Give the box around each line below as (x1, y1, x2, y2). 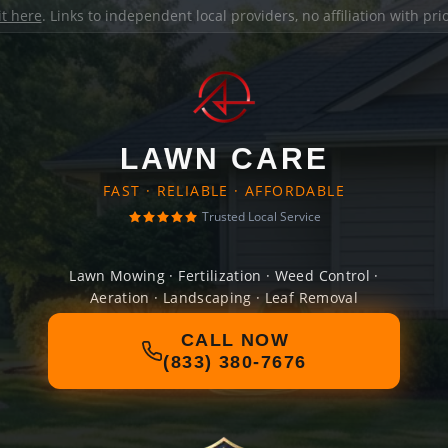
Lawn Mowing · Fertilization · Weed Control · (69, 266, 379, 285)
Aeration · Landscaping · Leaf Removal (90, 288, 358, 307)
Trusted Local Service (201, 208, 321, 225)
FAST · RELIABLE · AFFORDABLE (102, 181, 346, 200)
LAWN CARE (119, 142, 329, 175)
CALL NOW (180, 330, 290, 350)
